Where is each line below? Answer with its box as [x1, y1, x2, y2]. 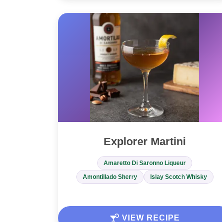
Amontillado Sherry [82, 173, 137, 181]
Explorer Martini [104, 135, 186, 148]
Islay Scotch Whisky [150, 173, 207, 181]
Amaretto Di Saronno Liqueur [104, 160, 186, 167]
